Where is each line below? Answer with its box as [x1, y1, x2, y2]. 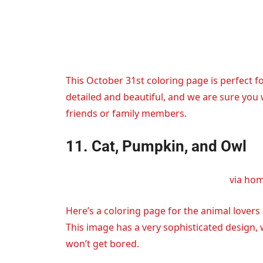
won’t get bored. [66, 237, 139, 251]
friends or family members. [66, 107, 187, 120]
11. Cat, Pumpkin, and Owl [66, 137, 247, 156]
